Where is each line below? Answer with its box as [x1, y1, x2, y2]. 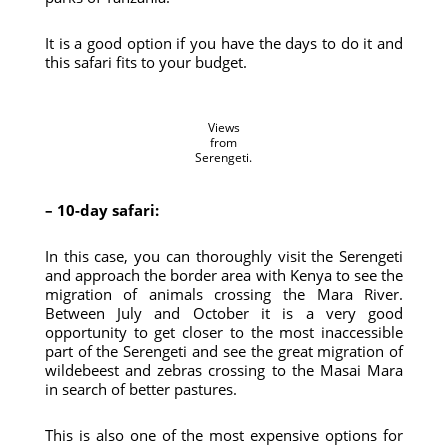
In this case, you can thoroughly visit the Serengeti [44, 246, 404, 266]
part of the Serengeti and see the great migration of [44, 341, 404, 361]
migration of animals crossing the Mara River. [44, 284, 404, 304]
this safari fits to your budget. [44, 52, 247, 72]
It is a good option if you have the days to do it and [44, 33, 404, 53]
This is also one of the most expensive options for [44, 425, 404, 445]
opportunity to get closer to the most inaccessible [44, 322, 404, 342]
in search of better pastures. [44, 379, 237, 399]
